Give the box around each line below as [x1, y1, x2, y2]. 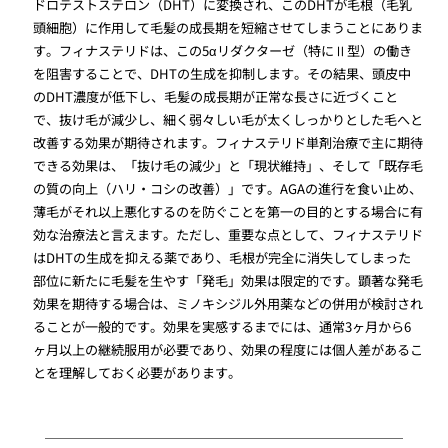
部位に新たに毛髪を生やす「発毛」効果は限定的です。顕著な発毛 [33, 271, 424, 291]
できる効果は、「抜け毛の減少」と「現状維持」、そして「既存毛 [33, 156, 424, 176]
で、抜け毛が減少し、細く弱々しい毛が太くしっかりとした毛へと [33, 110, 424, 130]
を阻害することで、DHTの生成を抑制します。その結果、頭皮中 [33, 64, 412, 84]
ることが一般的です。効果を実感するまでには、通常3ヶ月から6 [33, 317, 412, 337]
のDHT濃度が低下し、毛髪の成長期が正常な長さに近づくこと [33, 87, 399, 107]
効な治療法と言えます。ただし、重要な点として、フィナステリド [33, 225, 424, 245]
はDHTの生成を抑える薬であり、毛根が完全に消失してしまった [33, 248, 412, 268]
